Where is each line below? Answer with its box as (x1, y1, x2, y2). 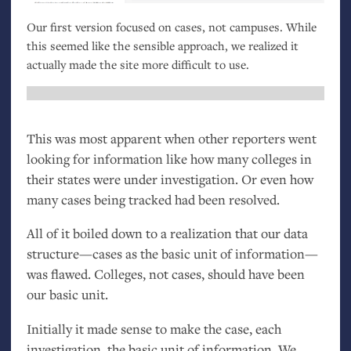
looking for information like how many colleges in (26, 149, 312, 168)
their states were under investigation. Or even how (26, 169, 313, 188)
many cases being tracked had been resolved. (26, 190, 280, 208)
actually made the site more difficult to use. (26, 56, 249, 72)
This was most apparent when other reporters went (26, 128, 317, 147)
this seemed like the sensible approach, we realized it (26, 37, 299, 53)
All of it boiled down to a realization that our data (26, 224, 308, 243)
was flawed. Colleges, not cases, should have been (26, 265, 305, 284)
